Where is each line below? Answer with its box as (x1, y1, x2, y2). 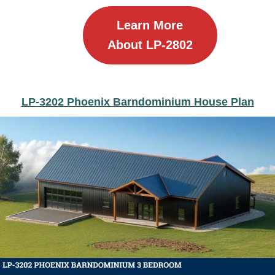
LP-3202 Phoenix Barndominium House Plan (21, 95, 254, 108)
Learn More (117, 18, 183, 33)
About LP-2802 (107, 38, 193, 52)
